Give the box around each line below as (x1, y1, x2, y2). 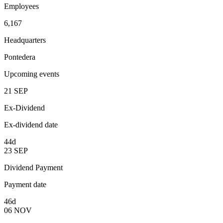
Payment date (4, 180, 46, 189)
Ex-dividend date (4, 120, 58, 129)
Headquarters (4, 36, 46, 45)
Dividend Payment (4, 163, 63, 172)
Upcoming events (4, 70, 59, 79)
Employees (4, 2, 39, 11)
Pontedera (4, 53, 35, 62)
